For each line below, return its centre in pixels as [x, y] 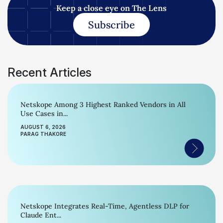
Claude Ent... [41, 215]
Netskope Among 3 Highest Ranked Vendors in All [103, 105]
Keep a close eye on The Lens [111, 8]
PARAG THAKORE [43, 134]
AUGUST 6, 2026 [43, 127]
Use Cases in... [44, 113]
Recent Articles [50, 72]
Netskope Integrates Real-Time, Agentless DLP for [105, 206]
